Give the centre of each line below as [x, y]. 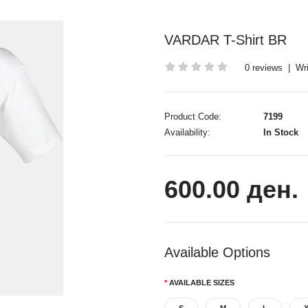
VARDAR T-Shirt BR [225, 40]
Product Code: [193, 117]
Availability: [187, 132]
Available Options [217, 252]
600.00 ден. [231, 189]
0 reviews [264, 68]
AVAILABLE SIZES [202, 283]
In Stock [279, 132]
